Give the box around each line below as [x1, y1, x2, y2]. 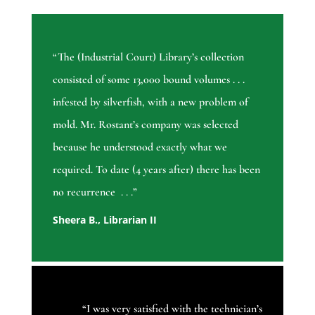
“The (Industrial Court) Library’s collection [52, 50, 244, 65]
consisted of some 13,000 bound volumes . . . [52, 72, 245, 87]
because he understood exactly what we [52, 140, 227, 155]
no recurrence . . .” [52, 185, 137, 200]
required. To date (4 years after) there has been [52, 162, 260, 177]
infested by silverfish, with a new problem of [52, 95, 248, 110]
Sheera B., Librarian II [52, 213, 157, 227]
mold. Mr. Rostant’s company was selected [52, 117, 238, 132]
